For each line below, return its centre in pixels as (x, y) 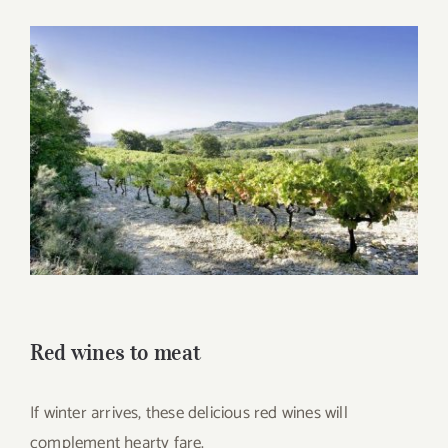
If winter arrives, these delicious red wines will (189, 413)
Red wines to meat (115, 352)
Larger (53, 69)
